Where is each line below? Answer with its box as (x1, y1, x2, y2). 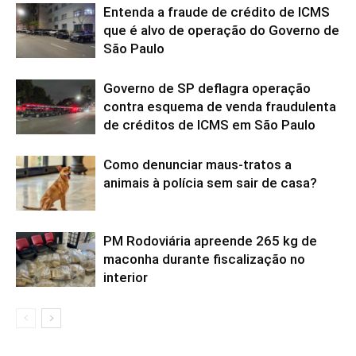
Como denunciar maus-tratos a (103, 157, 292, 172)
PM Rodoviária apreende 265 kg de (103, 233, 317, 249)
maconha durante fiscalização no (103, 251, 305, 267)
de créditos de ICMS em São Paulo (103, 117, 315, 133)
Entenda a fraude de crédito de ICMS (103, 4, 330, 20)
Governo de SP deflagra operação (103, 80, 311, 96)
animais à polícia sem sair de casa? (103, 175, 317, 191)
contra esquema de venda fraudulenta (103, 99, 336, 114)
